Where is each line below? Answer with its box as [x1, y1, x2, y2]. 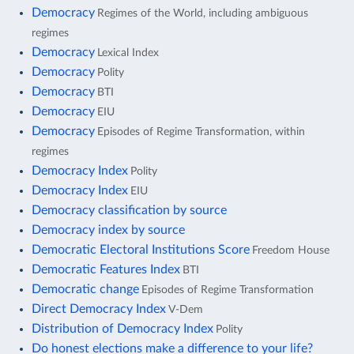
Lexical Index [97, 46, 159, 58]
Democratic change [32, 282, 139, 296]
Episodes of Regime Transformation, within [97, 125, 305, 137]
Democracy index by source [32, 223, 185, 236]
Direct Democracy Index [32, 302, 166, 315]
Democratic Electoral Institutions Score [32, 243, 250, 256]
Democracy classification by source [32, 203, 227, 217]
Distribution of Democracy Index [32, 322, 213, 335]
